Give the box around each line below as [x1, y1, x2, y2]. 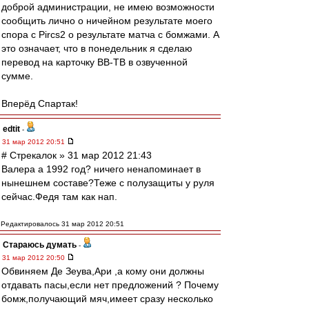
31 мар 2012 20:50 [2, 254, 67, 261]
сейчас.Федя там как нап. [1, 191, 117, 202]
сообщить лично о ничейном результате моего [1, 15, 212, 26]
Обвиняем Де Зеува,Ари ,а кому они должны [1, 266, 204, 277]
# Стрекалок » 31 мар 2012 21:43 [1, 150, 152, 161]
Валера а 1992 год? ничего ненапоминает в [1, 163, 201, 175]
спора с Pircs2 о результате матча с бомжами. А [1, 29, 219, 40]
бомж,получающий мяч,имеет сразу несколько [1, 293, 213, 304]
